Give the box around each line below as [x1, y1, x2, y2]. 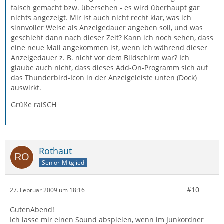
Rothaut [39, 145, 72, 157]
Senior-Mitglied [42, 158, 84, 167]
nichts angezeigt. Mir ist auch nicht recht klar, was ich [11, 13, 191, 22]
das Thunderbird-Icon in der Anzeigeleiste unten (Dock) [11, 73, 197, 82]
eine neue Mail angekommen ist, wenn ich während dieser [11, 43, 207, 52]
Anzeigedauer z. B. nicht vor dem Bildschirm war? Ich [11, 53, 189, 62]
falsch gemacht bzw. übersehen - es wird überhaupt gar [11, 3, 200, 12]
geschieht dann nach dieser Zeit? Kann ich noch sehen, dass [11, 33, 213, 42]
